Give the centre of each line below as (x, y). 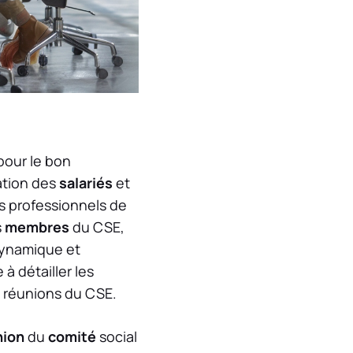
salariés (86, 183)
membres (37, 227)
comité (72, 337)
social (117, 337)
